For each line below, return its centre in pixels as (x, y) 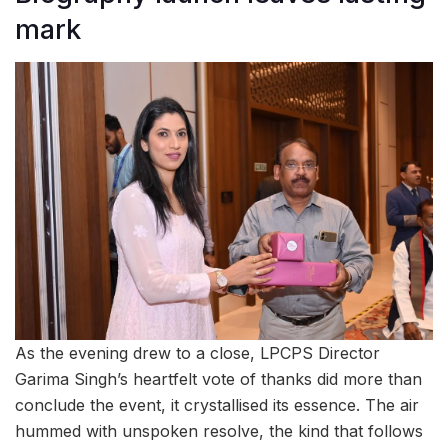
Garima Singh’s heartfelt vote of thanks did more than (218, 379)
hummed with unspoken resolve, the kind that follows (219, 431)
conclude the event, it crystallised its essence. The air (217, 405)
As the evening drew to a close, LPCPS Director (197, 353)
